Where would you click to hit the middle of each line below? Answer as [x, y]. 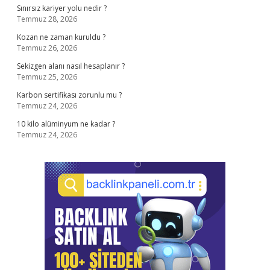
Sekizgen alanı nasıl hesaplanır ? [71, 66]
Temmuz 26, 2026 [47, 48]
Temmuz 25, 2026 [47, 77]
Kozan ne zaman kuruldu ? [61, 37]
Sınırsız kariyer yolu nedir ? [62, 8]
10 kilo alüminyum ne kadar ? [66, 124]
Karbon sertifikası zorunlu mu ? [69, 95]
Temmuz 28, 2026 [47, 19]
